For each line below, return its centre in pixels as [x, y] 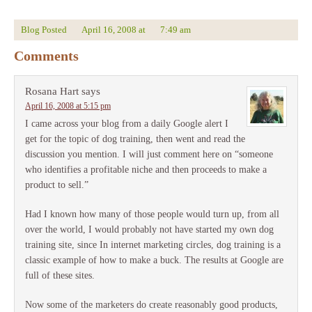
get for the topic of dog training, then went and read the [135, 139]
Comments [46, 56]
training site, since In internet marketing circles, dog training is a [153, 245]
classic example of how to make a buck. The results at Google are [154, 260]
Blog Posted [45, 30]
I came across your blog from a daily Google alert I [127, 124]
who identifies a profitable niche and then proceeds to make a [146, 170]
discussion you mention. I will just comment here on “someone [149, 155]
